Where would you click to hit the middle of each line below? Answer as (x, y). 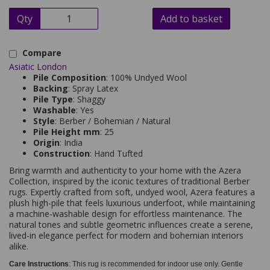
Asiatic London (38, 67)
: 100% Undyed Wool (146, 77)
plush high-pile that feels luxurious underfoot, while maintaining (132, 203)
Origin (46, 143)
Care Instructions (39, 264)
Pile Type (53, 99)
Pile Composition (70, 77)
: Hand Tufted (116, 153)
